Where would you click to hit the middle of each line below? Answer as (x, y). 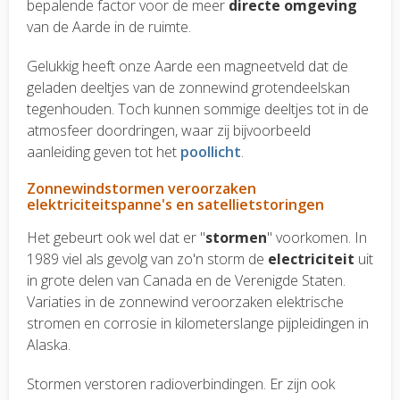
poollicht (211, 152)
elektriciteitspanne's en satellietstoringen (175, 205)
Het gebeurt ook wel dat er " (116, 238)
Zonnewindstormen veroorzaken (142, 189)
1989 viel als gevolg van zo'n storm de (147, 259)
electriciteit (311, 259)
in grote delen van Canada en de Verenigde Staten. (186, 281)
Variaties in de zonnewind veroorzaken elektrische (185, 302)
